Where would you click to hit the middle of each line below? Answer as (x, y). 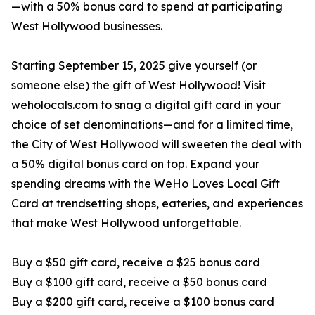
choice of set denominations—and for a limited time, (152, 125)
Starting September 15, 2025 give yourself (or (134, 66)
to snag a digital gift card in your (189, 105)
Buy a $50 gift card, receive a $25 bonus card (136, 263)
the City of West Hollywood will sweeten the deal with (156, 144)
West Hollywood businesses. (87, 26)
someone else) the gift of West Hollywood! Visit (139, 85)
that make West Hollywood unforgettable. (126, 223)
